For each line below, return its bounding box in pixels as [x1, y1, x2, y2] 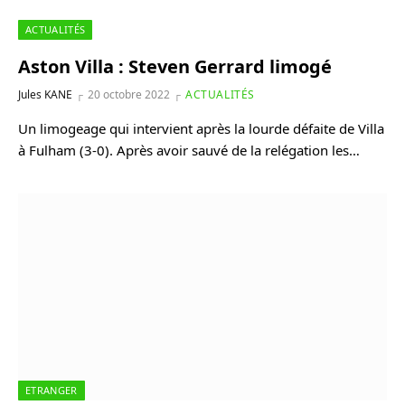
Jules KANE [18, 86, 72, 102]
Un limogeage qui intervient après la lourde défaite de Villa [18, 118, 384, 137]
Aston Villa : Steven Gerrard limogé [18, 53, 332, 79]
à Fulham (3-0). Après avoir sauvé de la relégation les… [18, 140, 360, 159]
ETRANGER [25, 383, 78, 397]
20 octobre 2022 [88, 86, 170, 102]
